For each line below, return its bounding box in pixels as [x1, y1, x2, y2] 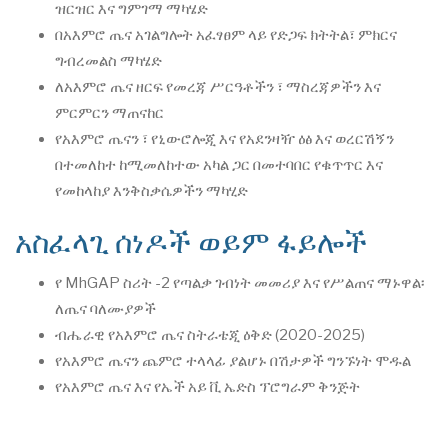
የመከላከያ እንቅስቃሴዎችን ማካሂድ [55, 182, 248, 201]
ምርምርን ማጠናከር [55, 104, 164, 123]
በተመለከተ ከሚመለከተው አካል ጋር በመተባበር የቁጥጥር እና [55, 156, 383, 175]
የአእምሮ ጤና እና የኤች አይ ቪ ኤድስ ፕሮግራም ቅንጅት [55, 378, 360, 397]
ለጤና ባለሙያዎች [55, 300, 156, 319]
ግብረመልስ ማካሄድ [55, 52, 162, 71]
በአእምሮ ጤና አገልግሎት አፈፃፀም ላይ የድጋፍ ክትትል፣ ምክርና [55, 26, 397, 45]
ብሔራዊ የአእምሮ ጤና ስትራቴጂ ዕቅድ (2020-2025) [55, 326, 365, 345]
